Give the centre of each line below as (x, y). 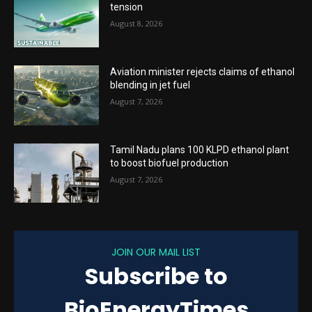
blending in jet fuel (150, 85)
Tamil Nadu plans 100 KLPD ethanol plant (200, 149)
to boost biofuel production (170, 163)
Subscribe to (156, 276)
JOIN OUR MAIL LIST (156, 252)
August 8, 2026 (136, 24)
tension (127, 7)
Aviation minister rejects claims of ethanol (203, 72)
